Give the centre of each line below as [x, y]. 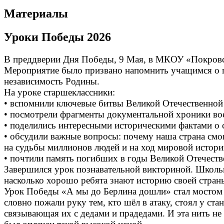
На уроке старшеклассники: [59, 92]
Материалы [36, 13]
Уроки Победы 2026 [57, 37]
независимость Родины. [52, 81]
